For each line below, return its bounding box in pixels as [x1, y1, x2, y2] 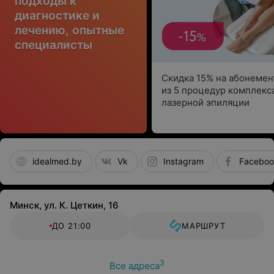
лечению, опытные [15, 23, 124, 37]
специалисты [15, 38, 92, 52]
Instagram [163, 156, 204, 166]
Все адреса [109, 260, 160, 272]
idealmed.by [32, 156, 82, 166]
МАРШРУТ [181, 221, 226, 231]
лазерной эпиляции [161, 97, 250, 108]
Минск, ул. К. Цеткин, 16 [10, 199, 119, 211]
